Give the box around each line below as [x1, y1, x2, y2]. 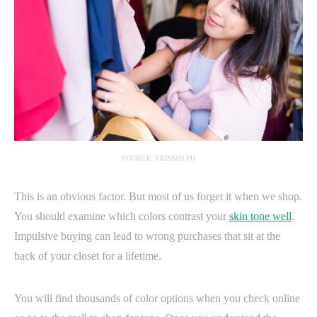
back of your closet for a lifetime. [14, 250, 161, 263]
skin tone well [229, 210, 292, 223]
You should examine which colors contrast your [14, 210, 229, 223]
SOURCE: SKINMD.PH [121, 154, 196, 163]
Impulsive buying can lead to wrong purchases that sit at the [14, 230, 280, 243]
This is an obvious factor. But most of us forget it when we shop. [14, 190, 302, 203]
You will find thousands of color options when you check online [14, 292, 300, 305]
